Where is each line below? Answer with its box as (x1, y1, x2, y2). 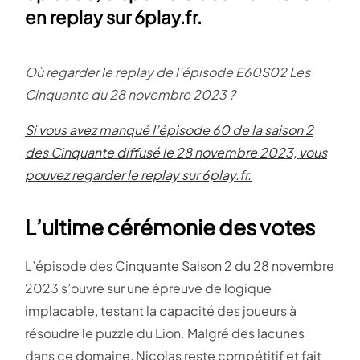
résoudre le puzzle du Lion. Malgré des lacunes (25, 325, 305, 342)
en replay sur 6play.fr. (25, 6, 202, 29)
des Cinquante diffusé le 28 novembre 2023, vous (25, 144, 327, 162)
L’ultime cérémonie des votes (25, 214, 315, 241)
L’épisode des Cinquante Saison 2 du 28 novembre (25, 257, 334, 275)
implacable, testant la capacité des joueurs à (25, 302, 297, 320)
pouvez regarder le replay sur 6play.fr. (25, 166, 252, 184)
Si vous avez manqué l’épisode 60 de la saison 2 (25, 121, 313, 139)
